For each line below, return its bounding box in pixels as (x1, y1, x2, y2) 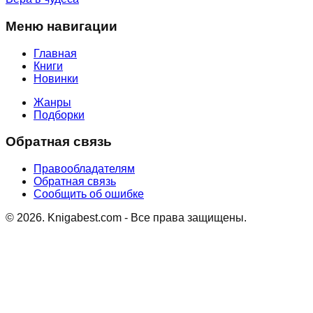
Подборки (34, 108, 85, 121)
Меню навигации (6, 18, 117, 34)
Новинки (34, 72, 78, 85)
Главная (34, 47, 77, 59)
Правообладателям (34, 163, 135, 175)
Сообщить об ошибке (34, 188, 144, 200)
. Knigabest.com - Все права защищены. (42, 212, 247, 224)
